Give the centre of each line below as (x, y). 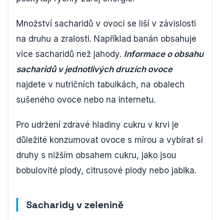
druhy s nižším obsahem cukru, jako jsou (96, 155)
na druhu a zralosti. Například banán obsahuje (106, 39)
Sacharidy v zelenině (75, 205)
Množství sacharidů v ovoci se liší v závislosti (106, 24)
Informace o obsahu (164, 54)
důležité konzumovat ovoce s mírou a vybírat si (110, 140)
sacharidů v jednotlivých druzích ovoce (94, 69)
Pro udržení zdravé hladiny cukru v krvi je (97, 125)
